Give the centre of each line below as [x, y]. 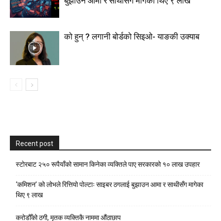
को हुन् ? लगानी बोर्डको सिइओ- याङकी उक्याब [132, 37]
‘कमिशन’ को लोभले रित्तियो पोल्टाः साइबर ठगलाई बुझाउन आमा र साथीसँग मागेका [110, 184]
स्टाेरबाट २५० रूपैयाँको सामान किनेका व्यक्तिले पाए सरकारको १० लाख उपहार [108, 164]
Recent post [35, 144]
